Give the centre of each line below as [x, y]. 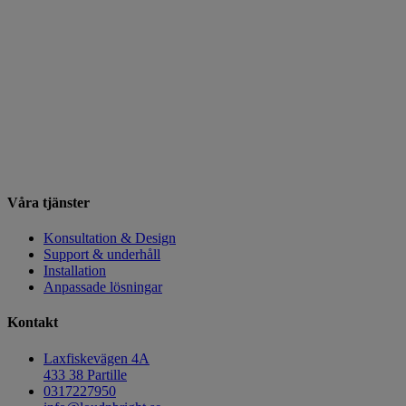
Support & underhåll [102, 255]
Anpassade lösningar [103, 287]
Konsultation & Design [110, 238]
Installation [75, 271]
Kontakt [33, 323]
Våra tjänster [48, 202]
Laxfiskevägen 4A [97, 358]
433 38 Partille [85, 374]
